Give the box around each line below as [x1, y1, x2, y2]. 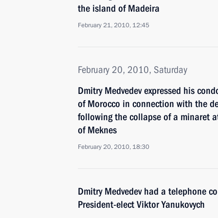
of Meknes [78, 124, 117, 136]
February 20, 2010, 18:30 [78, 143, 149, 151]
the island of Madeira [78, 2, 160, 14]
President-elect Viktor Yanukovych [78, 199, 205, 210]
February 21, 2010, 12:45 [78, 21, 149, 30]
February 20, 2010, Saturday [78, 64, 187, 75]
